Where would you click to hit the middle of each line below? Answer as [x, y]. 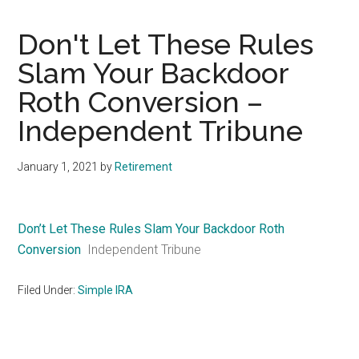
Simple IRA [106, 290]
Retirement [144, 167]
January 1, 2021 [58, 167]
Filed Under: [48, 290]
